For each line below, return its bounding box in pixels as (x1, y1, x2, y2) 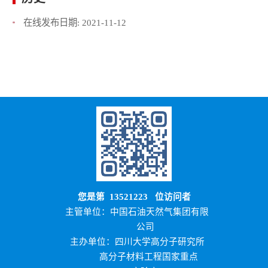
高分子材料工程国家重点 (70, 252, 198, 262)
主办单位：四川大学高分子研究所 (69, 237, 205, 247)
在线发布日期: (23, 17, 82, 28)
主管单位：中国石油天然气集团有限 (65, 207, 209, 217)
